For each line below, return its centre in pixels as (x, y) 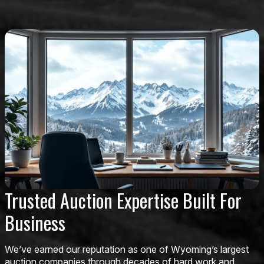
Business (35, 222)
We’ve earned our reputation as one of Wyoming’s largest (127, 249)
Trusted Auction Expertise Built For (123, 200)
